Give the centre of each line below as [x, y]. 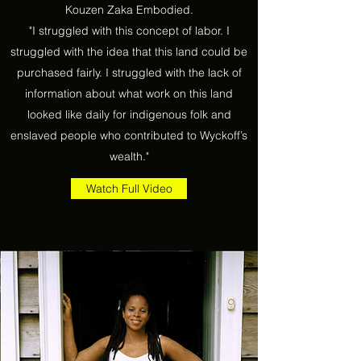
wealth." [129, 156]
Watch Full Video [129, 188]
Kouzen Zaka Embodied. [129, 10]
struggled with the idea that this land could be [129, 52]
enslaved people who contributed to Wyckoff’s [129, 135]
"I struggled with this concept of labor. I [129, 31]
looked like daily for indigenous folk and [129, 114]
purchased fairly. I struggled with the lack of [129, 73]
